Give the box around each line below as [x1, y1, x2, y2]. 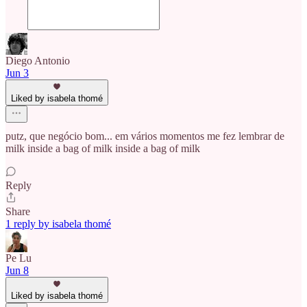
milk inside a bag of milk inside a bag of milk [5, 142, 200, 154]
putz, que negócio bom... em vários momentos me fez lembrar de [5, 130, 284, 142]
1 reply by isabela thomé [5, 217, 111, 230]
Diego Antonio [5, 54, 70, 66]
